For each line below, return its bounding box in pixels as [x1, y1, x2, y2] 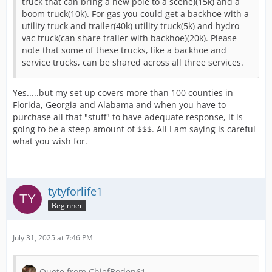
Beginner [52, 200, 83, 211]
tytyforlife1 [48, 184, 103, 199]
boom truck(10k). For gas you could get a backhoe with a [22, 8, 249, 19]
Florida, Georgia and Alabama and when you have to [13, 99, 226, 110]
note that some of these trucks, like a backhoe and [22, 44, 226, 56]
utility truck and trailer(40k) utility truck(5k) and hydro [22, 20, 239, 32]
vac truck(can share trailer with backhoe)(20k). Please [22, 32, 237, 44]
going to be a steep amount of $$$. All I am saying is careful [13, 123, 256, 135]
